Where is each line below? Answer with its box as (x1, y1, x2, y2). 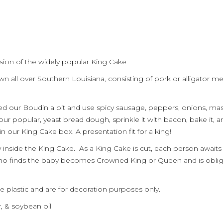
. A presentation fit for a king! (72, 127, 171, 136)
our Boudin (9, 103, 48, 112)
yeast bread (43, 115, 84, 124)
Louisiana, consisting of (72, 74, 152, 83)
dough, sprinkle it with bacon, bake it (84, 115, 213, 124)
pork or (152, 74, 180, 83)
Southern (37, 74, 72, 83)
